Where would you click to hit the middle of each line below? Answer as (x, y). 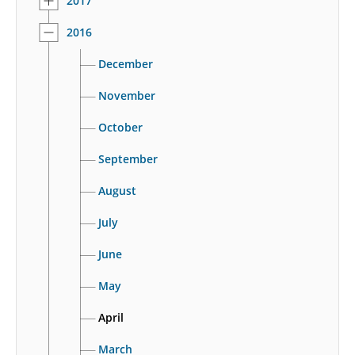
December (126, 63)
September (128, 158)
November (127, 95)
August (117, 190)
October (120, 127)
